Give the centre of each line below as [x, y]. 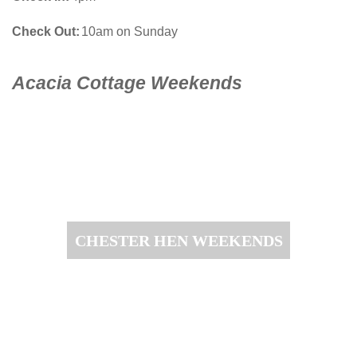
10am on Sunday [129, 31]
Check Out [44, 31]
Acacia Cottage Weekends [127, 83]
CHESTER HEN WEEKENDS [178, 240]
